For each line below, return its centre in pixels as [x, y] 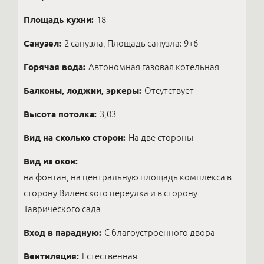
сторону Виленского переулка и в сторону [110, 193]
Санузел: [42, 43]
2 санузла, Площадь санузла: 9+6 [131, 43]
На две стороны [161, 138]
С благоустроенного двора [160, 232]
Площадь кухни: [59, 20]
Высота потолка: [60, 114]
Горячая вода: [55, 67]
